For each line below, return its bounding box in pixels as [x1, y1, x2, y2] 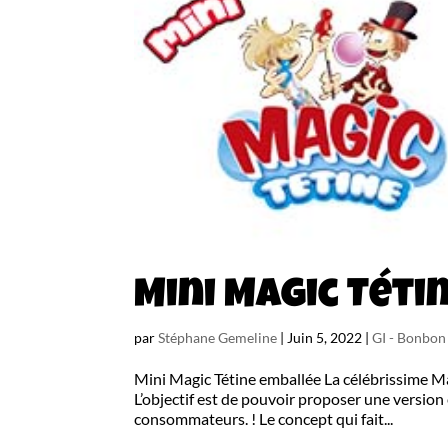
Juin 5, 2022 [287, 329, 363, 347]
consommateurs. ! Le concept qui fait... [134, 409, 394, 429]
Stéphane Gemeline [158, 329, 278, 347]
